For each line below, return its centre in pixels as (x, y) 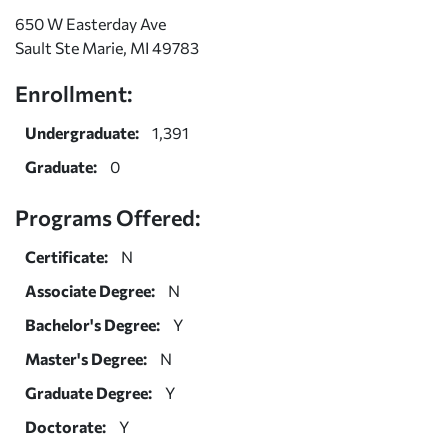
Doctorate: (65, 426)
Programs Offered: (108, 216)
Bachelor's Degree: (92, 324)
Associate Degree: (90, 290)
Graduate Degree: (88, 392)
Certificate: (66, 256)
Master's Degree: (86, 358)
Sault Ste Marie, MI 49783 (107, 47)
